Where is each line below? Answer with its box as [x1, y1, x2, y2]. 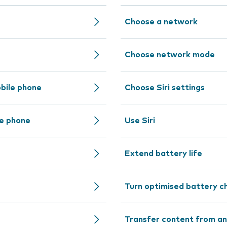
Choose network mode [125, 51, 215, 59]
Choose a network [125, 18, 198, 26]
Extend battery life [125, 149, 202, 158]
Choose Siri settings [125, 84, 205, 92]
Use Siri [125, 117, 155, 125]
